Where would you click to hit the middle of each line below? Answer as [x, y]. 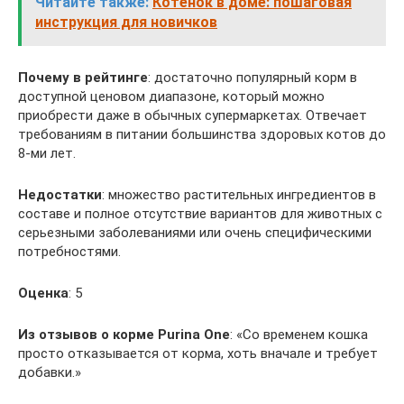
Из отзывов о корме [86, 335]
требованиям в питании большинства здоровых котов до [202, 134]
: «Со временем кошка [299, 335]
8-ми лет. [47, 153]
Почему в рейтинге [83, 78]
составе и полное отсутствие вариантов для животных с [200, 214]
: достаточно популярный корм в [252, 78]
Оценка [43, 293]
